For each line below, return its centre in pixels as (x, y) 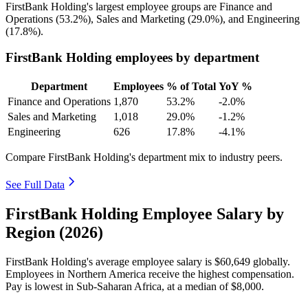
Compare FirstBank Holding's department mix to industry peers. (144, 157)
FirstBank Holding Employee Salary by (145, 213)
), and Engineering (260, 19)
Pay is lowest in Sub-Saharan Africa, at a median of (118, 286)
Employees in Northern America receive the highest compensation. (150, 274)
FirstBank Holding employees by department (132, 58)
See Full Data (35, 185)
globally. (270, 261)
